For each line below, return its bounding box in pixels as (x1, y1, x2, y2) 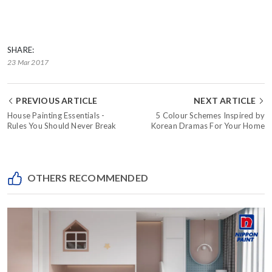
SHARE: (7, 45, 35, 55)
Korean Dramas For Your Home (151, 121, 265, 131)
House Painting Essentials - (7, 110, 105, 121)
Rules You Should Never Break (7, 121, 117, 131)
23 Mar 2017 (7, 58, 49, 67)
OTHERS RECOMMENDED (25, 172, 149, 184)
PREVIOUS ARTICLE (14, 95, 98, 106)
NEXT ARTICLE (194, 95, 258, 106)
